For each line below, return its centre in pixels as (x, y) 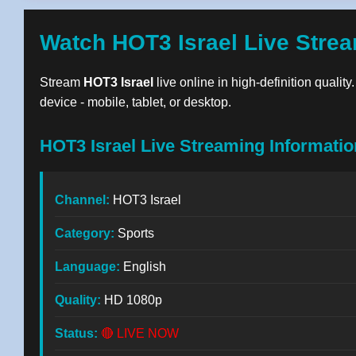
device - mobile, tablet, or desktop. (135, 102)
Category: (85, 233)
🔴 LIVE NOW (140, 333)
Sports (134, 233)
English (143, 267)
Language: (87, 267)
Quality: (78, 300)
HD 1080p (132, 300)
